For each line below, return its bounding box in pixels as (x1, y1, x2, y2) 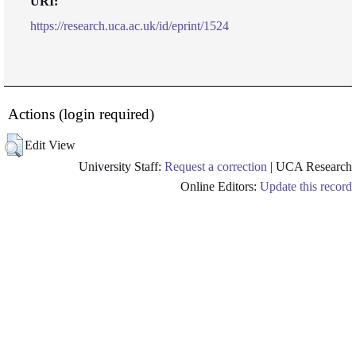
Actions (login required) (8, 106, 154, 122)
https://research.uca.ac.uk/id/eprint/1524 (30, 19, 229, 33)
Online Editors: (180, 180, 260, 193)
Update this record (260, 180, 352, 193)
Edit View (25, 138, 75, 152)
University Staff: (79, 160, 164, 173)
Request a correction (164, 160, 267, 173)
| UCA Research (267, 160, 352, 173)
